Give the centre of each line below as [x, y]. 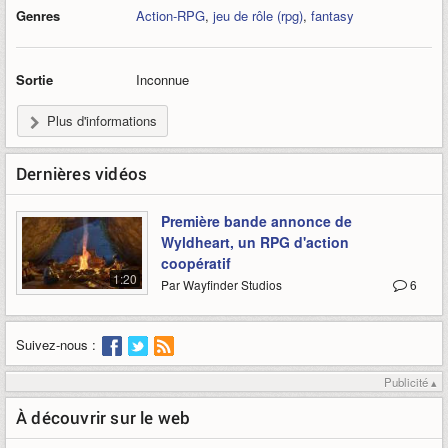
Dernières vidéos [82, 174]
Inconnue [162, 80]
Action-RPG [170, 16]
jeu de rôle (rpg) [258, 16]
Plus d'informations [102, 121]
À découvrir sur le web [103, 417]
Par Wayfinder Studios [221, 285]
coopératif [196, 263]
